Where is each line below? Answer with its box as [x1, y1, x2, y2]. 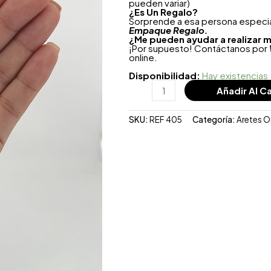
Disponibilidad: [128, 69, 200, 81]
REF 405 [149, 114, 182, 125]
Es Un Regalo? [134, 5, 198, 18]
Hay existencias [201, 69, 268, 81]
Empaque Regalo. [128, 24, 208, 36]
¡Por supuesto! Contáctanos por [128, 42, 269, 54]
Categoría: [192, 114, 237, 125]
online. [128, 51, 157, 63]
